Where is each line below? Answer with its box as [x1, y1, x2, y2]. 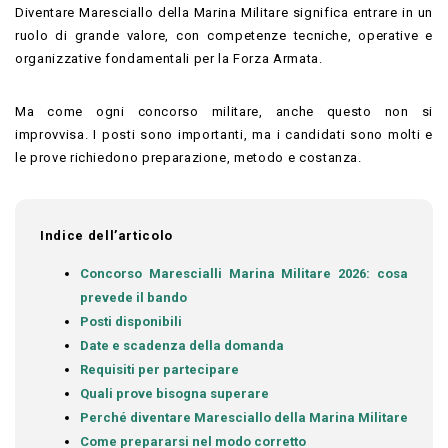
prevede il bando [80, 289, 187, 305]
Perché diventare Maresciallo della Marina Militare [80, 409, 408, 425]
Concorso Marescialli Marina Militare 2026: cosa [80, 265, 408, 281]
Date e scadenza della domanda [80, 337, 284, 353]
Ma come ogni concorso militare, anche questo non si [15, 103, 433, 119]
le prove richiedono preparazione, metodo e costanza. [15, 149, 362, 165]
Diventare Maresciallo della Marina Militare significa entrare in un [15, 4, 433, 20]
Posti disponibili [80, 313, 182, 329]
